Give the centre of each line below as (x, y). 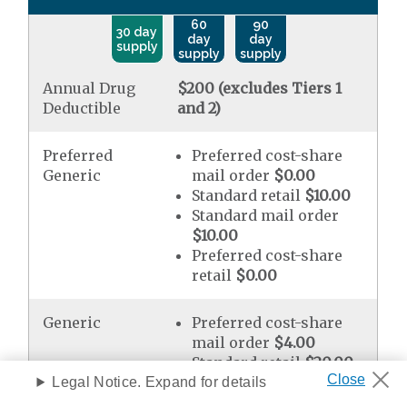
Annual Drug (89, 88)
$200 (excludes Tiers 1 (260, 88)
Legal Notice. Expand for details (159, 382)
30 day (137, 31)
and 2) (199, 108)
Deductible (82, 108)
